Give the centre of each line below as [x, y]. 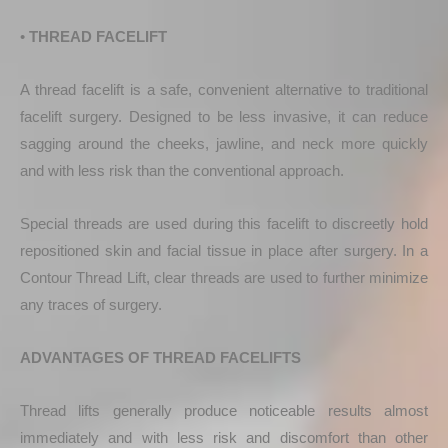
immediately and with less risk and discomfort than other [224, 437]
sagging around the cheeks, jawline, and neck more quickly [224, 143]
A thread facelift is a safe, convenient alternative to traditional [224, 89]
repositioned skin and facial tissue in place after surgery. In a [224, 250]
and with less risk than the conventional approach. [182, 170]
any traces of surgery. [91, 304]
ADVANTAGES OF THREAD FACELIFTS [160, 357]
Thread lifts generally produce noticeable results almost [224, 410]
